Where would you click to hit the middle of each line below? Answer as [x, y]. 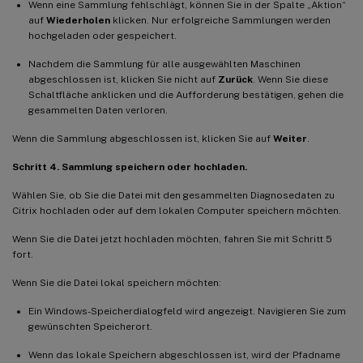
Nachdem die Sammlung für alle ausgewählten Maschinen [164, 64]
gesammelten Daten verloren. [98, 110]
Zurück [235, 79]
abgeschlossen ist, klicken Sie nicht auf [123, 79]
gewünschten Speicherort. [90, 326]
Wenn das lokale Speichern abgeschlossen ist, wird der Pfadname [184, 354]
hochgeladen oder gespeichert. [102, 35]
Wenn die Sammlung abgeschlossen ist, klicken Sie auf [143, 138]
